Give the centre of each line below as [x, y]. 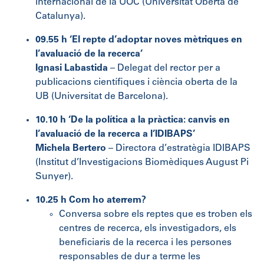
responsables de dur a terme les [130, 257]
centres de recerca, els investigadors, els [148, 228]
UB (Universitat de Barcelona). [102, 96]
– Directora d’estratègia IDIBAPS [179, 148]
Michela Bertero [72, 148]
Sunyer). [54, 176]
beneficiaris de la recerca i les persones [145, 242]
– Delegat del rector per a [165, 68]
